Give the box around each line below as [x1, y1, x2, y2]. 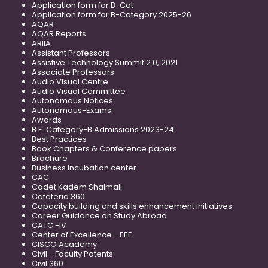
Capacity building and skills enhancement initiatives [32, 200, 232, 212]
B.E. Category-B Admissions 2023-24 [32, 124, 174, 136]
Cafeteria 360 [32, 191, 85, 203]
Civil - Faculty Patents [32, 248, 113, 260]
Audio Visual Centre [32, 76, 108, 88]
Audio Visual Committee [32, 86, 126, 98]
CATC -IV [32, 220, 66, 232]
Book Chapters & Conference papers [32, 143, 177, 155]
